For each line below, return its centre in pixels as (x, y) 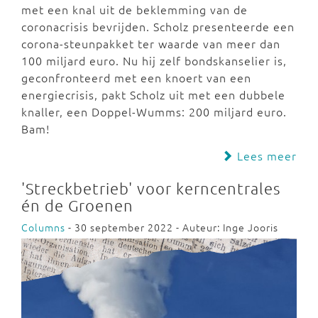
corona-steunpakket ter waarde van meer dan (151, 43)
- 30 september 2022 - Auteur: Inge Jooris (172, 227)
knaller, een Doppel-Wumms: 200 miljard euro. (154, 111)
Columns (43, 227)
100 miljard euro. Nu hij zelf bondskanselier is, (154, 60)
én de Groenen (77, 205)
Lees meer (265, 155)
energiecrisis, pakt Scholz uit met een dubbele (153, 94)
